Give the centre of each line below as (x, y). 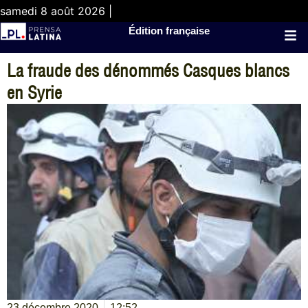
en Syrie (34, 92)
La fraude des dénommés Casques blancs (148, 70)
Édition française (169, 31)
